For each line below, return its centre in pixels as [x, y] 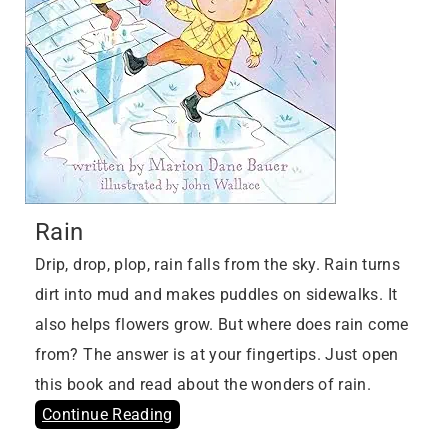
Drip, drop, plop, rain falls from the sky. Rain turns [218, 265]
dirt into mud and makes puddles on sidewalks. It [216, 295]
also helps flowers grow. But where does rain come [222, 325]
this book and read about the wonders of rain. [203, 385]
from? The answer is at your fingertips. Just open [217, 355]
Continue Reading [107, 415]
